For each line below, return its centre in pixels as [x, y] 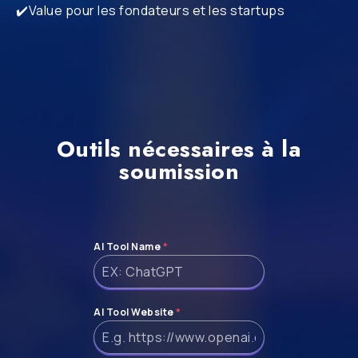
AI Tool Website [135, 312]
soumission [179, 171]
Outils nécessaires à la [179, 149]
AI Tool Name [128, 247]
